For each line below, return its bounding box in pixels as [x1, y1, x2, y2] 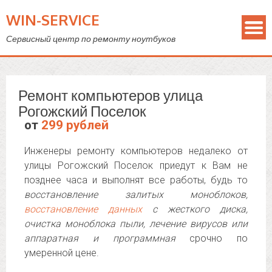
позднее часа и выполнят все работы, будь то [24, 174, 248, 186]
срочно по [175, 233, 248, 244]
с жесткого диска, [142, 203, 248, 215]
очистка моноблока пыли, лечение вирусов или [24, 218, 248, 229]
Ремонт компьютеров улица [18, 86, 203, 104]
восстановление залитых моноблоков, [24, 189, 248, 200]
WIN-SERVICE [6, 10, 100, 29]
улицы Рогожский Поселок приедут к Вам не [24, 160, 248, 171]
